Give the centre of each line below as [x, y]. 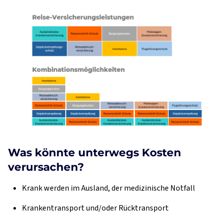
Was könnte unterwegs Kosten [95, 152]
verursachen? [46, 167]
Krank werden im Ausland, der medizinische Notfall [108, 188]
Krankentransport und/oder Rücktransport [95, 208]
